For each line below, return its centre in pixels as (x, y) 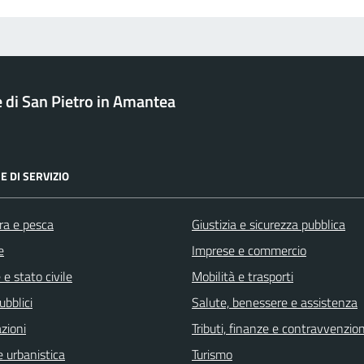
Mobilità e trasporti (243, 276)
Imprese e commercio (249, 250)
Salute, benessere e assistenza (275, 302)
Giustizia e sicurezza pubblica (269, 224)
